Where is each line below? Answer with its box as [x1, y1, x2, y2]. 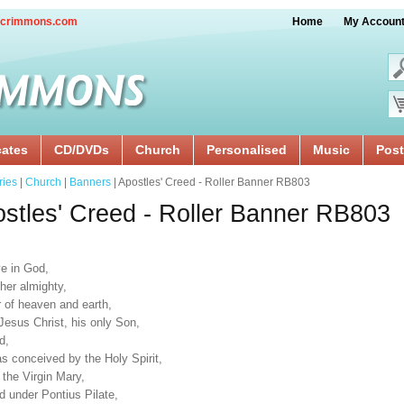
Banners [69, 176, 111, 188]
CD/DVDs [54, 142, 109, 157]
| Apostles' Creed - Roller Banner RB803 [111, 176, 310, 188]
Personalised [207, 142, 287, 157]
